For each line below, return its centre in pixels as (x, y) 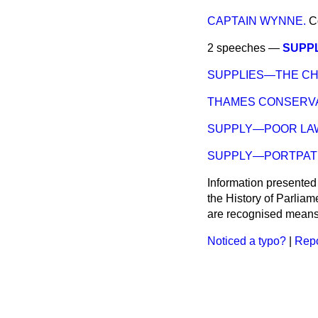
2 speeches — (245, 48)
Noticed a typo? (247, 241)
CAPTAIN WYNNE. (257, 21)
